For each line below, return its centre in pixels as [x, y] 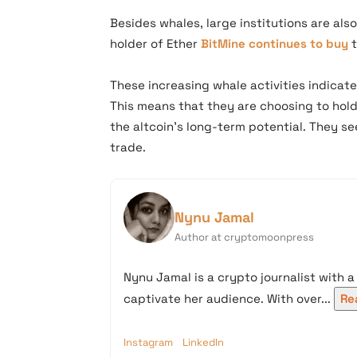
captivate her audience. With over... [227, 298]
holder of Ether [155, 43]
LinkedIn [203, 342]
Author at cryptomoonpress [244, 237]
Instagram [148, 342]
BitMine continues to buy [275, 43]
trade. [128, 147]
